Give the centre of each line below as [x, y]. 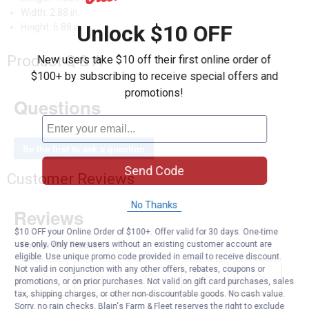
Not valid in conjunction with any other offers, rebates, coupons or [140, 269]
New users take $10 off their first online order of [154, 60]
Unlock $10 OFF [154, 34]
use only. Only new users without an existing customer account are [143, 244]
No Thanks [154, 205]
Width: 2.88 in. [50, 12]
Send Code [154, 171]
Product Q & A [55, 61]
